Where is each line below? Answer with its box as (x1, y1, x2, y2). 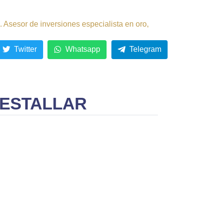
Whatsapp (65, 45, 101, 54)
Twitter (14, 45, 37, 54)
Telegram (129, 45, 161, 54)
